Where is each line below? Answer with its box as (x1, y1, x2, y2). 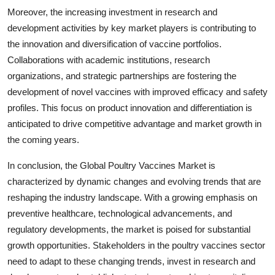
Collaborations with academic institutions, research (7, 54, 210, 65)
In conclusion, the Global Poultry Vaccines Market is (7, 160, 215, 171)
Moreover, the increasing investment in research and (7, 6, 217, 17)
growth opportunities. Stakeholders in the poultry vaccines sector (7, 239, 265, 250)
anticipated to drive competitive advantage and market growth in (7, 118, 261, 129)
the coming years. (7, 134, 79, 145)
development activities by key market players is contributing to (7, 22, 256, 33)
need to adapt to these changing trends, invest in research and (7, 255, 255, 266)
